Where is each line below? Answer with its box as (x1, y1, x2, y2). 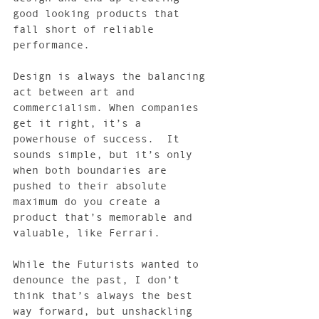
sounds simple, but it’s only (13, 148, 199, 161)
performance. (13, 38, 90, 51)
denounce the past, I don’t (13, 273, 186, 286)
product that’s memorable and (13, 211, 199, 224)
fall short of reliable (13, 23, 160, 36)
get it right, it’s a (13, 117, 147, 130)
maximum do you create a (13, 195, 167, 208)
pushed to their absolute (13, 179, 173, 192)
